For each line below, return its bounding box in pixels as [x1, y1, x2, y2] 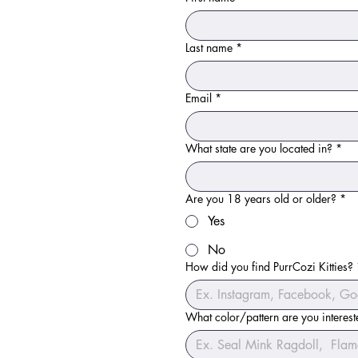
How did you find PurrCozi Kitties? [185, 259, 353, 274]
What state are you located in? [185, 141, 332, 156]
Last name [185, 40, 233, 55]
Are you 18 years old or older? [185, 191, 336, 206]
